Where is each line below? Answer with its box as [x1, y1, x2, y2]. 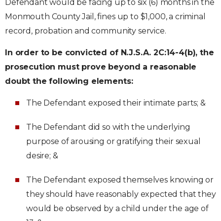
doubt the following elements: [5, 76, 133, 86]
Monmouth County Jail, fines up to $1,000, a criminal [5, 12, 206, 21]
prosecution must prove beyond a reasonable [5, 62, 197, 72]
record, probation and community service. [5, 26, 166, 36]
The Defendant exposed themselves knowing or [26, 175, 214, 184]
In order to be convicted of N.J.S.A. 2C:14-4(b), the [5, 48, 214, 57]
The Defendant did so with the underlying [26, 122, 190, 132]
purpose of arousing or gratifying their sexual [26, 137, 201, 146]
